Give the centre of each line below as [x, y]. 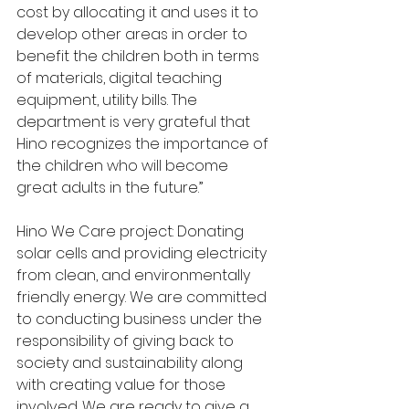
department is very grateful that [135, 122]
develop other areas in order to [134, 35]
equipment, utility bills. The [109, 100]
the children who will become [124, 166]
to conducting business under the [141, 320]
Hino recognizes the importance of [144, 144]
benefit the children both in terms [140, 57]
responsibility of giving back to [127, 341]
